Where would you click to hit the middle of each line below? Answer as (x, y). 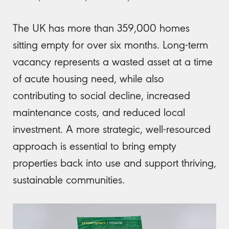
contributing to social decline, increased (101, 95)
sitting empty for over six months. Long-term (110, 44)
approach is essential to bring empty (95, 146)
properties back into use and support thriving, (114, 163)
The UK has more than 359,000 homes (101, 28)
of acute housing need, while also (88, 78)
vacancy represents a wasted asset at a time (113, 61)
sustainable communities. (69, 179)
